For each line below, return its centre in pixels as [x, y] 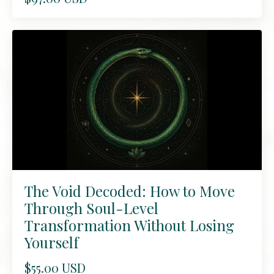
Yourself [52, 243]
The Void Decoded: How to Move [130, 191]
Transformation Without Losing [129, 225]
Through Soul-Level [91, 208]
